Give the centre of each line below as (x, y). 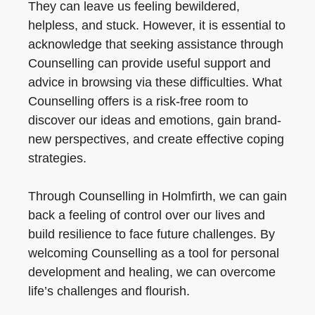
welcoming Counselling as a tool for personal (154, 253)
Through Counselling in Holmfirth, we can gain (157, 196)
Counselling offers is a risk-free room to (138, 101)
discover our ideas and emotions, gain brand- (155, 120)
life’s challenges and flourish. (109, 291)
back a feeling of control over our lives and (147, 215)
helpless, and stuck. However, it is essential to (157, 25)
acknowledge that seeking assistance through (156, 44)
